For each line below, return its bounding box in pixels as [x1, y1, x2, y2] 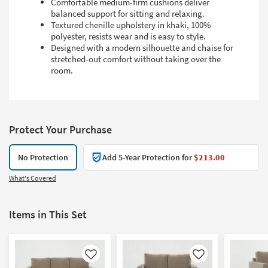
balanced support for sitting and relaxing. [51, 7, 205, 19]
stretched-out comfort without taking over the [51, 53, 221, 65]
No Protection [18, 151, 68, 163]
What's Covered [9, 173, 56, 182]
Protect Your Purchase [9, 122, 112, 136]
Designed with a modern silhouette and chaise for [51, 41, 233, 53]
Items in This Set [9, 207, 87, 221]
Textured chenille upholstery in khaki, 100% [51, 19, 211, 31]
